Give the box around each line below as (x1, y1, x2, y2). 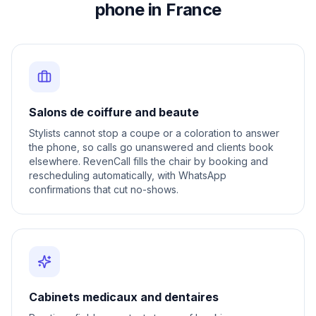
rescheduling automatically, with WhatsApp (29, 169, 226, 181)
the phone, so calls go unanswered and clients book (29, 141, 274, 153)
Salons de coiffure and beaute (29, 105, 199, 119)
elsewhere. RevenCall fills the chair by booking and (29, 155, 268, 167)
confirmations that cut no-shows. (29, 183, 178, 195)
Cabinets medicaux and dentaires (29, 290, 219, 304)
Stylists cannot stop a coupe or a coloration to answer (29, 127, 279, 139)
